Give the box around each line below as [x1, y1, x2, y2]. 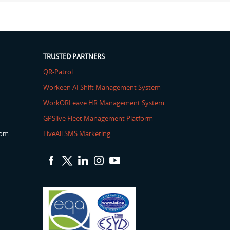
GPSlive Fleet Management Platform [43, 113, 153, 123]
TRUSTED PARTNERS [43, 52, 105, 61]
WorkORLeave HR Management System [43, 98, 164, 107]
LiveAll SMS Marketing [43, 129, 110, 138]
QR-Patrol [43, 67, 73, 76]
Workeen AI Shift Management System [43, 83, 161, 92]
